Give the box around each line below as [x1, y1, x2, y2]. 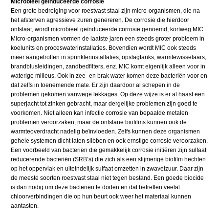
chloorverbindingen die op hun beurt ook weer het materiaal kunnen [11, 193, 192, 200]
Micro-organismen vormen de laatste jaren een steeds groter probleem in [11, 35, 205, 43]
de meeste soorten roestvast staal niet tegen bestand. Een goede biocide [11, 175, 204, 182]
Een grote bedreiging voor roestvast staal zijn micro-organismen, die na [11, 7, 200, 15]
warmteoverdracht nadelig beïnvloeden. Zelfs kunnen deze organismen [11, 128, 200, 135]
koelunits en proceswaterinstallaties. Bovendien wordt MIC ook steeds [11, 44, 197, 52]
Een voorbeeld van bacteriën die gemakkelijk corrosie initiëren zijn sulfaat [11, 147, 207, 154]
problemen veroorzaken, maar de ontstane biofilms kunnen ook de [11, 119, 187, 126]
